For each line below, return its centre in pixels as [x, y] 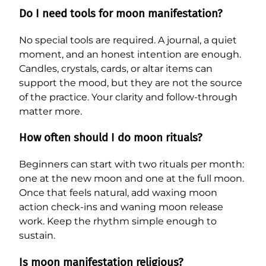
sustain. [37, 235]
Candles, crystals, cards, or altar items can [116, 68]
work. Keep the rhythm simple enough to [118, 221]
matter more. [50, 111]
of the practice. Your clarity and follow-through [128, 97]
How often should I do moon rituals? [111, 138]
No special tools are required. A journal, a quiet [128, 40]
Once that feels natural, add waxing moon [118, 192]
